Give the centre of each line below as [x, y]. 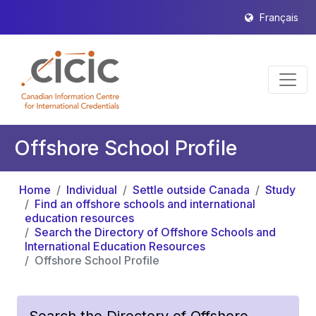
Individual [92, 189]
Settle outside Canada [191, 189]
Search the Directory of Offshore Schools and [155, 232]
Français [279, 17]
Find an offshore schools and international [145, 203]
